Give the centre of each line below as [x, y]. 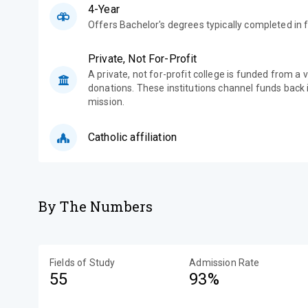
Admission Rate [224, 263]
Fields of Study [82, 263]
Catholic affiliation [132, 137]
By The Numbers [96, 206]
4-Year [104, 9]
